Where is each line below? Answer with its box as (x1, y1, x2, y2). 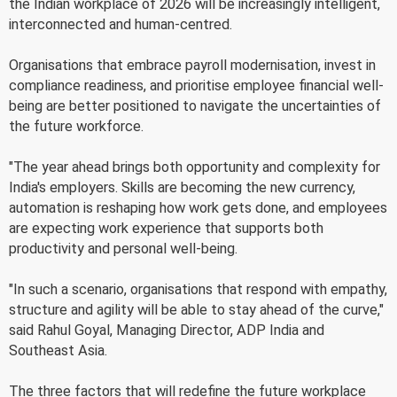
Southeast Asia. (9, 342, 107, 359)
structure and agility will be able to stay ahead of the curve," (9, 301, 384, 318)
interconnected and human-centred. (9, 16, 232, 33)
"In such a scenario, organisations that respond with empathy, (9, 281, 387, 298)
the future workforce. (9, 118, 144, 135)
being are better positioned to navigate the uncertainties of (9, 97, 381, 114)
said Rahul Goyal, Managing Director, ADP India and (9, 322, 324, 339)
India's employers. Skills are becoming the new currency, (9, 179, 355, 196)
